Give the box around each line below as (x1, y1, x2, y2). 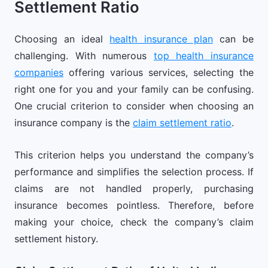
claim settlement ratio (133, 117, 232, 129)
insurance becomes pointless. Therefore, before (14, 199, 254, 211)
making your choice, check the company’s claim (14, 216, 254, 228)
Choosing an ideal (14, 33, 110, 45)
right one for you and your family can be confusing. (14, 83, 254, 95)
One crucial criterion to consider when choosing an (14, 100, 254, 112)
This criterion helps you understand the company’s (14, 149, 254, 161)
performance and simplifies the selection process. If (14, 166, 254, 178)
